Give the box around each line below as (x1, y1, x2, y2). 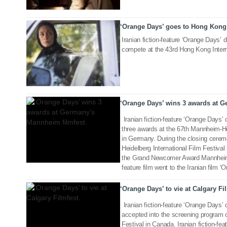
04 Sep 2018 (86, 149, 112, 155)
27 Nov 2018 (86, 74, 112, 79)
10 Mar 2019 (86, 33, 112, 39)
